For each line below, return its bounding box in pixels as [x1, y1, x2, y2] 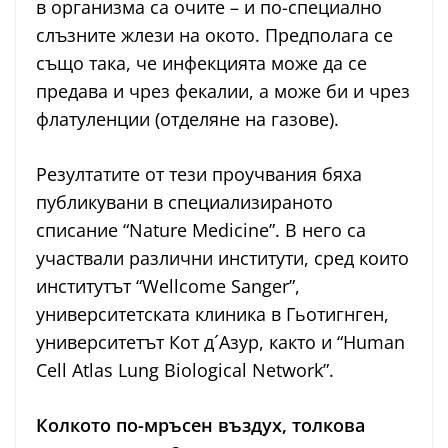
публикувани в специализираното [36, 189, 333, 214]
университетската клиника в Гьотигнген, [36, 301, 389, 326]
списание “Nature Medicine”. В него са [36, 217, 366, 242]
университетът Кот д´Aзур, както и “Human [36, 329, 405, 354]
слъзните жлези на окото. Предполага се [36, 22, 393, 47]
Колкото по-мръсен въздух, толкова [36, 412, 365, 437]
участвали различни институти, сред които [36, 245, 409, 270]
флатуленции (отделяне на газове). [36, 106, 339, 131]
